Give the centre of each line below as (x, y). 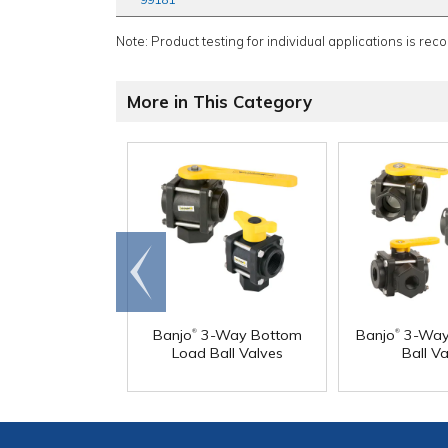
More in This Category (219, 102)
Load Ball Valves (227, 353)
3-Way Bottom (249, 335)
